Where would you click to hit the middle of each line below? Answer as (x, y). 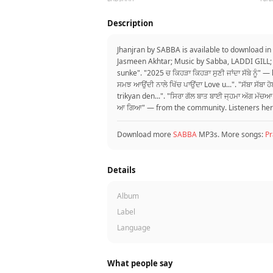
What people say (140, 263)
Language (134, 228)
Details (121, 170)
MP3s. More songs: (231, 134)
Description (130, 23)
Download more (145, 134)
